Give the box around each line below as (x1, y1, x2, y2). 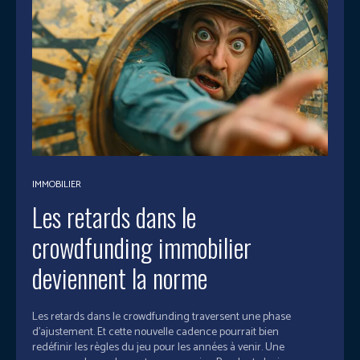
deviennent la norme (32, 259, 207, 297)
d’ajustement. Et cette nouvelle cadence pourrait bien (32, 323, 279, 342)
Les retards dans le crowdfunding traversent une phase (32, 308, 291, 327)
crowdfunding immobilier (32, 228, 252, 267)
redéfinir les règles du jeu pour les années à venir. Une (32, 338, 265, 358)
